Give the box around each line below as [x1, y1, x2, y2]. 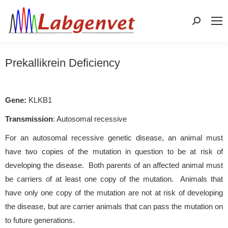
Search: [192, 18, 218, 27]
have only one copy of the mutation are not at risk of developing [5, 188, 223, 197]
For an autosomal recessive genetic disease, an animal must [5, 133, 223, 142]
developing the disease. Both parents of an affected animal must [5, 160, 223, 169]
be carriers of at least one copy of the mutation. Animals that [5, 174, 223, 183]
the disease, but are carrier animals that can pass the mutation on [5, 202, 223, 211]
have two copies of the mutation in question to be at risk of [5, 147, 223, 156]
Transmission [5, 114, 53, 123]
